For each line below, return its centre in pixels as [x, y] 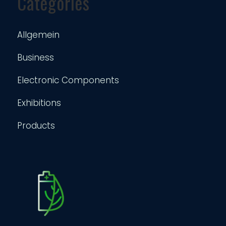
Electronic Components [68, 80]
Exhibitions [39, 103]
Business [36, 58]
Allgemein [39, 35]
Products [36, 126]
